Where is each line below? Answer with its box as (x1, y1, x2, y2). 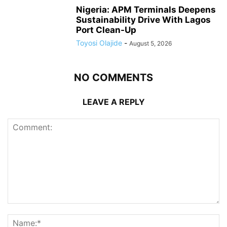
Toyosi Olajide (76, 39, 122, 48)
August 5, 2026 (129, 40, 172, 48)
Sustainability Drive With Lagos (76, 15, 211, 25)
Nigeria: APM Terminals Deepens (76, 5, 216, 15)
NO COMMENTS (74, 71, 153, 84)
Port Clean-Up (76, 25, 136, 35)
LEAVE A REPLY (82, 97, 145, 107)
